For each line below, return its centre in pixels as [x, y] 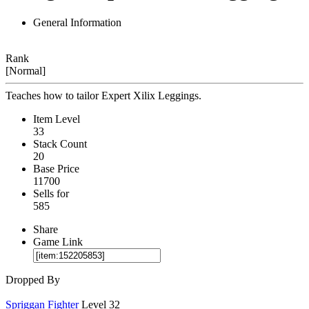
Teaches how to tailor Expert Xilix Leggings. [103, 95]
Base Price [56, 168]
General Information [77, 22]
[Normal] [26, 70]
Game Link [58, 241]
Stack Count [60, 143]
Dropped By [33, 279]
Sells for [51, 193]
